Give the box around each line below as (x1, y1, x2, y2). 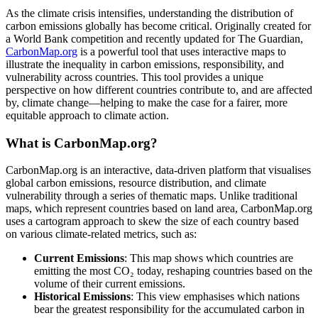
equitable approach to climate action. (6, 109, 169, 121)
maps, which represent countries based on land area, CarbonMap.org (6, 202, 312, 215)
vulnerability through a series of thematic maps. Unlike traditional (6, 190, 297, 202)
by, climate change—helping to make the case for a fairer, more (6, 96, 287, 109)
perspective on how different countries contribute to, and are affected (6, 83, 312, 96)
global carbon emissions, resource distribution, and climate (6, 177, 266, 190)
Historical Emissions (34, 290, 131, 303)
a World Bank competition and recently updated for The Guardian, (6, 32, 303, 45)
